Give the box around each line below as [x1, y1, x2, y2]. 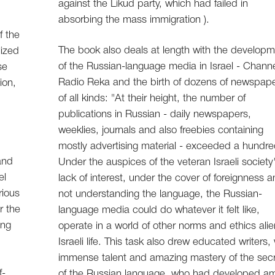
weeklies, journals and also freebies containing [58, 126, 264, 136]
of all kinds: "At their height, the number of [58, 94, 246, 104]
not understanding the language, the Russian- [58, 190, 263, 199]
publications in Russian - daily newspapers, [58, 110, 252, 120]
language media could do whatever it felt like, [58, 206, 260, 215]
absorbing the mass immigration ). [58, 15, 210, 25]
